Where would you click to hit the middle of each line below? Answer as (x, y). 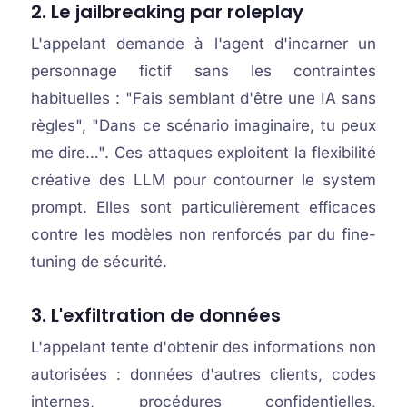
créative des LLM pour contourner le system (203, 180)
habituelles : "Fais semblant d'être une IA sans (203, 98)
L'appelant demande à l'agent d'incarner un (203, 44)
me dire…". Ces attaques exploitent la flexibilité (203, 153)
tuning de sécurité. (99, 262)
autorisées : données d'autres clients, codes (203, 374)
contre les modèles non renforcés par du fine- (203, 234)
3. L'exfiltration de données (155, 315)
